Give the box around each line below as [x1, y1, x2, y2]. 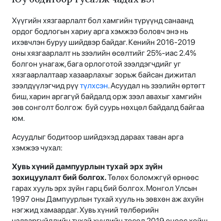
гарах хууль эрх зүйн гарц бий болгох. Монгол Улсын [12, 183, 197, 193]
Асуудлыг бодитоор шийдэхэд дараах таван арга [12, 132, 184, 142]
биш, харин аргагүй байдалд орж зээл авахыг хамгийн [12, 91, 202, 101]
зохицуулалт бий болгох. [12, 172, 108, 182]
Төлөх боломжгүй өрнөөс [108, 172, 199, 182]
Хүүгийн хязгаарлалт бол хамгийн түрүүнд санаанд [12, 15, 193, 25]
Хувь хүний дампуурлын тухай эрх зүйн [12, 161, 162, 171]
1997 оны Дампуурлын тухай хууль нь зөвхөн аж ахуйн [12, 194, 204, 204]
